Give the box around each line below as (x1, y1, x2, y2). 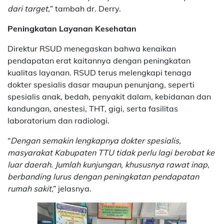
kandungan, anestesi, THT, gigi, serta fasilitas (7, 103, 178, 113)
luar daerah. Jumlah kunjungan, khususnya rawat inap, (7, 159, 209, 169)
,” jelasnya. (51, 183, 91, 193)
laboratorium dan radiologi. (7, 115, 109, 125)
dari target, (7, 3, 50, 13)
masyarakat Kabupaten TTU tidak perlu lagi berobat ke (7, 147, 214, 157)
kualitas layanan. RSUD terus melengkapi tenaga (7, 67, 191, 77)
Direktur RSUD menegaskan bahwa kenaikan (7, 43, 176, 53)
